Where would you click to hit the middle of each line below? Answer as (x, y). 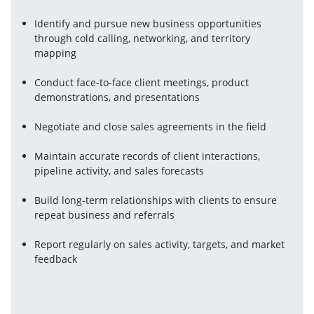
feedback (56, 259)
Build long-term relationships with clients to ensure (156, 200)
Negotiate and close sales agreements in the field (151, 127)
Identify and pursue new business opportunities (148, 23)
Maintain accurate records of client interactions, (148, 156)
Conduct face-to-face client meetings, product (142, 82)
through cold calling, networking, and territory (143, 38)
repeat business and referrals (105, 215)
